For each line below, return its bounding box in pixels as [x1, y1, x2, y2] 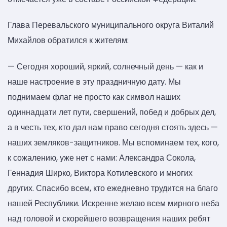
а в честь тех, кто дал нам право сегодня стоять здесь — [8, 121, 218, 133]
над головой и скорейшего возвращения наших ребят [8, 212, 210, 224]
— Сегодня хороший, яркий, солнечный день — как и [8, 60, 203, 72]
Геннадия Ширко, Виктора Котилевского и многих [8, 167, 193, 179]
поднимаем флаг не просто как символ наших [8, 91, 180, 103]
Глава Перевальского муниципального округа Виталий [8, 19, 214, 31]
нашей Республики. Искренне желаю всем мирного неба [8, 197, 219, 209]
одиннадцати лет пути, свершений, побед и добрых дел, [8, 106, 216, 118]
